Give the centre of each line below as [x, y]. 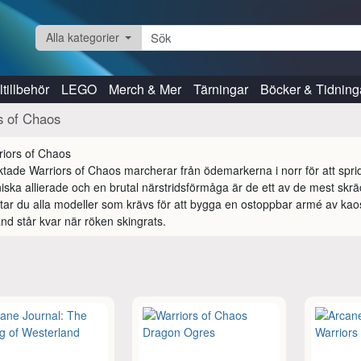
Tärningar [220, 89]
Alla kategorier [82, 37]
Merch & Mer [145, 89]
